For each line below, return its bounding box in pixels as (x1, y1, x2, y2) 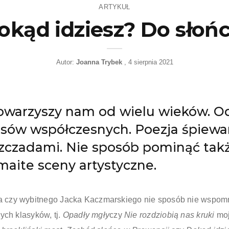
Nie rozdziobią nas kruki (124, 211, 217, 219)
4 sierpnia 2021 (128, 58, 173, 66)
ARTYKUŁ (99, 3, 130, 11)
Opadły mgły (62, 211, 110, 219)
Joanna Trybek (76, 58, 122, 66)
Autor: (56, 58, 76, 66)
